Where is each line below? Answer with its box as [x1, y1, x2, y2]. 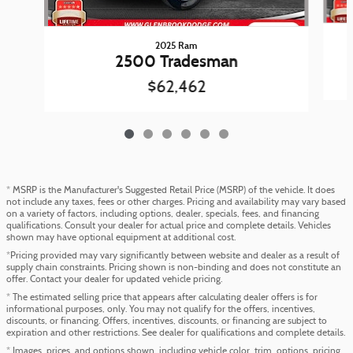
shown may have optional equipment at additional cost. [6, 232, 236, 243]
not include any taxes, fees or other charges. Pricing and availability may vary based [6, 197, 346, 207]
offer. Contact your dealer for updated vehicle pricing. [6, 274, 222, 284]
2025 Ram [155, 39, 198, 51]
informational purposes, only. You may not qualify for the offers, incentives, [6, 304, 315, 314]
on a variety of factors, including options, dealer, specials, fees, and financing [6, 209, 319, 219]
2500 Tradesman [114, 50, 238, 72]
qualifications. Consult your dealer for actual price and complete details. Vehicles [6, 221, 331, 231]
